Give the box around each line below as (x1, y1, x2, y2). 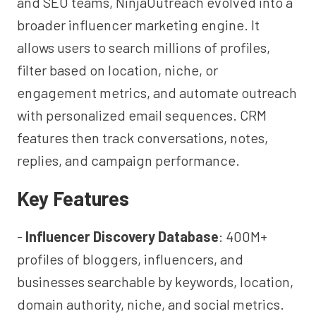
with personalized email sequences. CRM (17, 107, 267, 123)
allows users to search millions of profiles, (17, 39, 270, 56)
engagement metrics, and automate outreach (17, 84, 297, 101)
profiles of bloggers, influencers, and (17, 250, 243, 267)
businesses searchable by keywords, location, (17, 273, 293, 290)
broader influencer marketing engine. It (17, 16, 260, 33)
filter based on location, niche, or (17, 61, 218, 78)
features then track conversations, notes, (17, 129, 268, 146)
